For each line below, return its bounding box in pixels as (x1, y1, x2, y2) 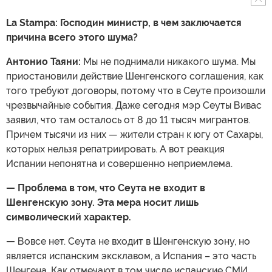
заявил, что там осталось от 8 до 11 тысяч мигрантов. (6, 114, 250, 126)
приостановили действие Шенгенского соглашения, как (6, 70, 263, 82)
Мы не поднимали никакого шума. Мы (83, 55, 256, 67)
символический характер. (6, 211, 131, 223)
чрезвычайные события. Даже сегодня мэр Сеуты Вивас (6, 99, 262, 111)
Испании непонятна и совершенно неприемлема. (6, 157, 233, 169)
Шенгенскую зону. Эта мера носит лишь (6, 196, 199, 208)
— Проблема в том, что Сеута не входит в (6, 182, 205, 194)
